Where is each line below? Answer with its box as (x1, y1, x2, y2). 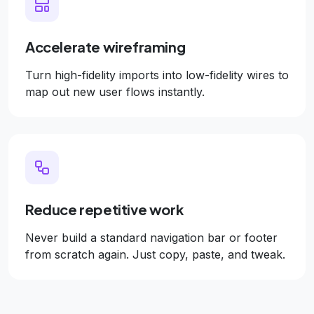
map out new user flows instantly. (25, 85, 205, 99)
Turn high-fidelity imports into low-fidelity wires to (25, 68, 289, 82)
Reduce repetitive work (25, 200, 184, 218)
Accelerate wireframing (25, 38, 186, 55)
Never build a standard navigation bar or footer (25, 231, 278, 245)
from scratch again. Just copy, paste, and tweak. (25, 247, 285, 261)
